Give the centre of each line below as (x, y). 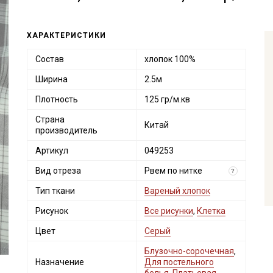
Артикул (51, 151)
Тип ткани (55, 191)
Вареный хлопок (177, 191)
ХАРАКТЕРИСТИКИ (66, 35)
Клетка (211, 211)
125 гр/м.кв (167, 99)
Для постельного (179, 262)
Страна (50, 119)
